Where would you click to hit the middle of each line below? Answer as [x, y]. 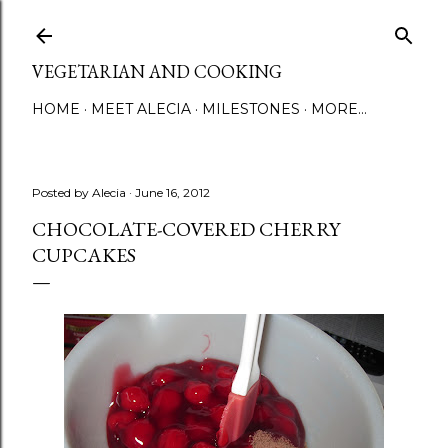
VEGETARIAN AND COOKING [157, 71]
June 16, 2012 [172, 192]
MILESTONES [251, 109]
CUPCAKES [84, 255]
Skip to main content [224, 25]
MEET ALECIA [141, 109]
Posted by [62, 192]
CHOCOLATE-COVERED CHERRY [186, 229]
